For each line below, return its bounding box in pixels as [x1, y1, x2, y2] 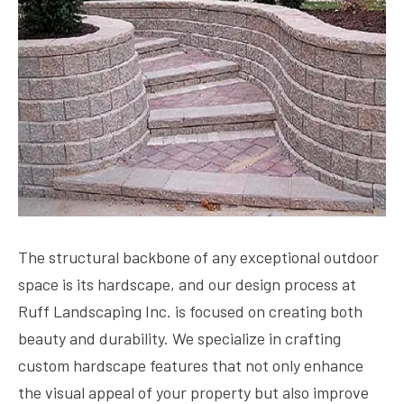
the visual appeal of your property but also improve [18, 382, 369, 402]
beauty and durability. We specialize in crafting [18, 328, 341, 348]
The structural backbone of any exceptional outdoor [18, 247, 379, 267]
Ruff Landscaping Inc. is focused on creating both [18, 301, 363, 321]
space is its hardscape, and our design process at [18, 274, 356, 294]
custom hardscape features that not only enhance [18, 355, 363, 375]
